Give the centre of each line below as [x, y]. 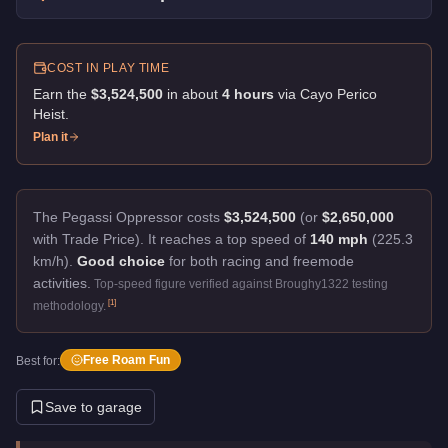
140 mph [339, 238]
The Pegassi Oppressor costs [128, 216]
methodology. [69, 305]
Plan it [50, 136]
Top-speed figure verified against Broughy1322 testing [241, 283]
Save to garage [93, 406]
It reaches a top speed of [229, 238]
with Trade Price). [88, 238]
